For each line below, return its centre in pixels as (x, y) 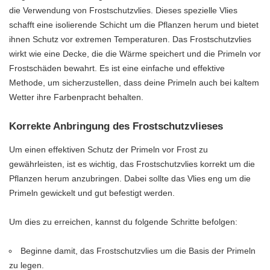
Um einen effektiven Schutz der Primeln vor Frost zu (108, 150)
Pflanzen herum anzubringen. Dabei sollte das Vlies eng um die (130, 179)
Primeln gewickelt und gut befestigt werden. (92, 193)
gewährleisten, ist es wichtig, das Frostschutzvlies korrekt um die (132, 164)
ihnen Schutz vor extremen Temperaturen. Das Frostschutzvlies (130, 39)
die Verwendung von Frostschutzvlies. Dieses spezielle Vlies (123, 10)
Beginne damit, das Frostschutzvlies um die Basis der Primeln (138, 251)
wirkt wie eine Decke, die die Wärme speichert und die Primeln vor (135, 53)
